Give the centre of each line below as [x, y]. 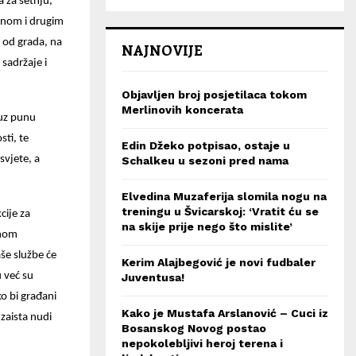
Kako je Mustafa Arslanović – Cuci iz [225, 313]
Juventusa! [153, 277]
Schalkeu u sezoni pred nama [205, 161]
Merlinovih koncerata [182, 110]
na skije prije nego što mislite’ [207, 226]
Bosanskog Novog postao [194, 328]
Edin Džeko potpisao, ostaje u [206, 145]
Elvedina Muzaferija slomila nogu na [224, 196]
